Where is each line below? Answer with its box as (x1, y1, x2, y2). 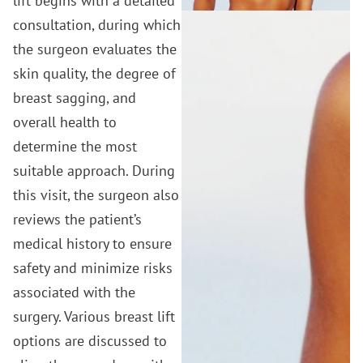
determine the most (13, 136, 137, 156)
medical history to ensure (13, 233, 172, 253)
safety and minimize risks (13, 258, 173, 277)
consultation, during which (13, 15, 181, 34)
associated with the (13, 282, 135, 301)
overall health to (13, 112, 117, 131)
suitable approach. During (13, 160, 175, 180)
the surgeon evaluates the (13, 39, 177, 58)
